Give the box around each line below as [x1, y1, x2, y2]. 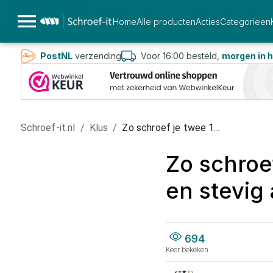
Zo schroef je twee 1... [122, 122, 220, 133]
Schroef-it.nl [20, 122, 76, 133]
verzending [72, 51, 121, 61]
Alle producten [136, 16, 196, 27]
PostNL [40, 51, 73, 61]
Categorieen [219, 16, 271, 27]
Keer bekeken [165, 244, 208, 254]
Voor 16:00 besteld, [140, 51, 222, 61]
